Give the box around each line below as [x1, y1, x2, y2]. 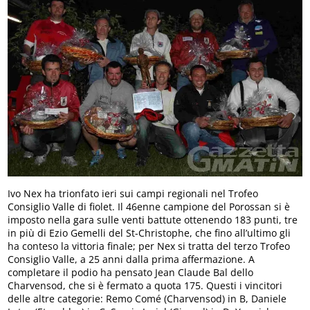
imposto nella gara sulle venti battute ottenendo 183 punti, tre [8, 212, 298, 226]
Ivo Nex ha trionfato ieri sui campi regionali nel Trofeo [8, 186, 259, 200]
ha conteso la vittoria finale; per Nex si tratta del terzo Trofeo [8, 239, 291, 253]
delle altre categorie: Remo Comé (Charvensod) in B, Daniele [8, 291, 287, 305]
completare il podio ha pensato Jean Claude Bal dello [8, 265, 254, 279]
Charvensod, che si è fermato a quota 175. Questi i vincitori [8, 278, 283, 292]
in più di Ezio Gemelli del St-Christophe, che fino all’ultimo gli [8, 226, 291, 239]
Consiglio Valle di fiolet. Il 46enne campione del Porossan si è [8, 199, 291, 213]
